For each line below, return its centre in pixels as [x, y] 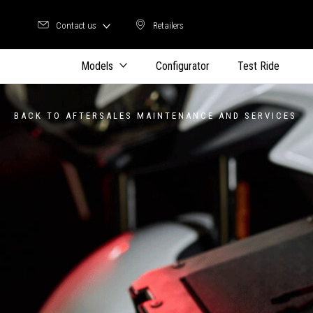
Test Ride [259, 66]
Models [97, 66]
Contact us [76, 25]
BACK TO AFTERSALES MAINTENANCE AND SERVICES [155, 115]
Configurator [183, 66]
